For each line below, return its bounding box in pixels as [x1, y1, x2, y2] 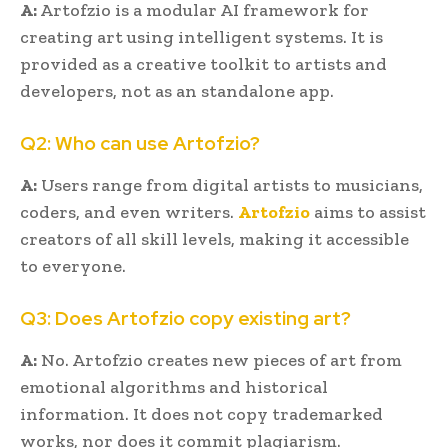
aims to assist [310, 200, 426, 223]
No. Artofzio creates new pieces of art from [37, 348, 402, 371]
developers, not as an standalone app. [20, 79, 334, 102]
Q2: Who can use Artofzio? [20, 130, 268, 156]
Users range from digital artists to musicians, [37, 173, 423, 196]
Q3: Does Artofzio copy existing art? [20, 305, 359, 331]
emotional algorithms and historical [20, 375, 328, 398]
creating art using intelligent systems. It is [20, 25, 383, 48]
